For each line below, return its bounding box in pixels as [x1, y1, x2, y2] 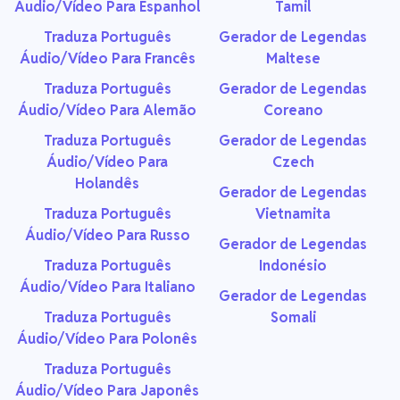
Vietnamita [255, 204, 330, 224]
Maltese [265, 49, 321, 69]
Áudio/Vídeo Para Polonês [17, 329, 197, 349]
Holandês [75, 174, 139, 194]
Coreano [262, 101, 323, 121]
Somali [270, 308, 316, 328]
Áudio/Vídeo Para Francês [19, 49, 196, 69]
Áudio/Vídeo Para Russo [24, 226, 190, 246]
